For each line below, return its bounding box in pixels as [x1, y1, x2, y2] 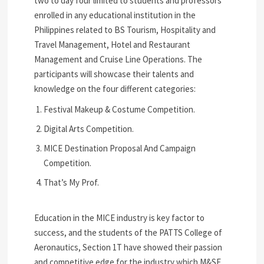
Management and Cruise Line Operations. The [34, 54, 203, 65]
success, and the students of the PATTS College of [34, 227, 223, 239]
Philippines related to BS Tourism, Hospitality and [34, 24, 216, 36]
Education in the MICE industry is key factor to [34, 212, 205, 224]
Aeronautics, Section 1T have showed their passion [34, 242, 223, 253]
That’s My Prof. [44, 177, 100, 189]
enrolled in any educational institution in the [34, 9, 196, 21]
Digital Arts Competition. [44, 123, 134, 135]
